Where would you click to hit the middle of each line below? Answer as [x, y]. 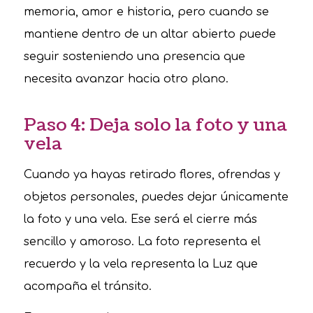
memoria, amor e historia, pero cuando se [146, 12]
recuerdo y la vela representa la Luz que [140, 264]
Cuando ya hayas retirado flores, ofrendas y [152, 174]
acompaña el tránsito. [87, 286]
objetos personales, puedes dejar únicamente [156, 197]
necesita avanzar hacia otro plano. [126, 79]
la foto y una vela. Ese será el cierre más [140, 219]
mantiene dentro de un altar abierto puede [150, 34]
